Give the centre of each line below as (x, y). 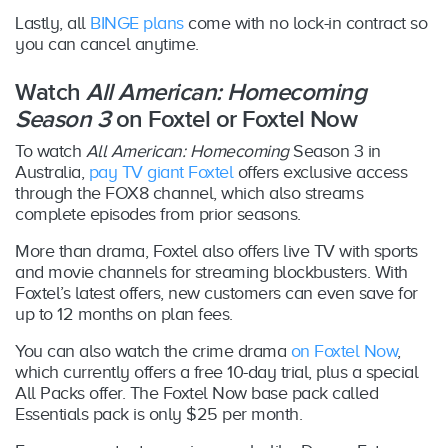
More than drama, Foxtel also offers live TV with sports (216, 250)
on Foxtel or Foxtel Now (233, 119)
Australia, (52, 171)
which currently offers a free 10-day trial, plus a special (216, 371)
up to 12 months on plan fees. (124, 313)
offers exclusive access (320, 171)
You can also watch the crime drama (153, 350)
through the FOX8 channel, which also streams (189, 192)
